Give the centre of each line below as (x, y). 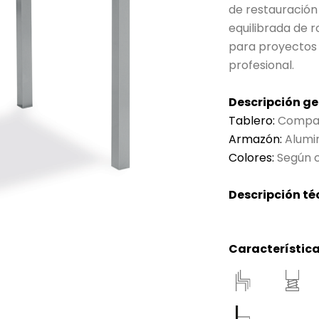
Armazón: (256, 139)
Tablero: (252, 121)
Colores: (252, 158)
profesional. (262, 65)
